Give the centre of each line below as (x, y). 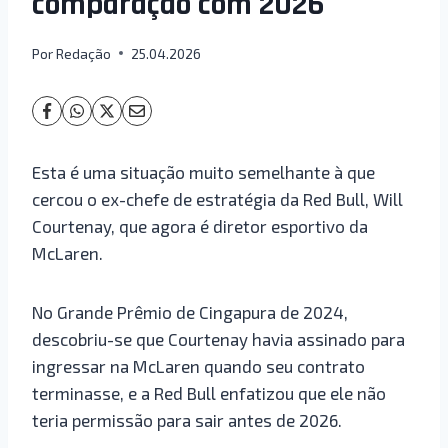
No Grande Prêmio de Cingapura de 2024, (190, 311)
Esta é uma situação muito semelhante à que (203, 171)
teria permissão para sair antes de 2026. (187, 419)
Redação (84, 53)
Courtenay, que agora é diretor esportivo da (200, 225)
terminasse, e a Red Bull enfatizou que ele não (209, 392)
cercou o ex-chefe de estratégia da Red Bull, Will (217, 198)
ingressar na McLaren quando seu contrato (198, 365)
